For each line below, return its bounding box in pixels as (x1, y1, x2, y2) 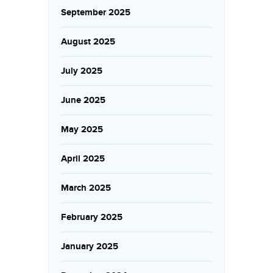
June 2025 (61, 94, 105, 106)
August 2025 (61, 36, 115, 48)
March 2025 (61, 182, 111, 194)
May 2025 (61, 124, 103, 135)
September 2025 (61, 7, 130, 18)
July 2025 (61, 65, 102, 77)
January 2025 (61, 241, 118, 252)
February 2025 (61, 211, 122, 223)
